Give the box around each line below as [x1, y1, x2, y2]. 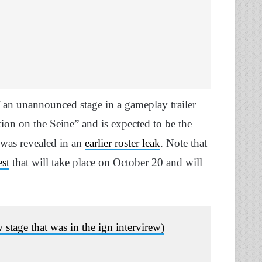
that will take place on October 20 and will [9, 156, 202, 168]
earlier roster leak [85, 136, 160, 149]
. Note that [160, 136, 207, 149]
